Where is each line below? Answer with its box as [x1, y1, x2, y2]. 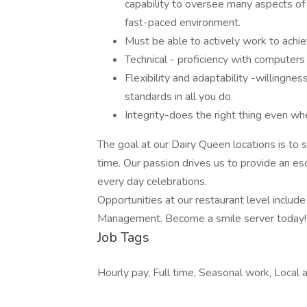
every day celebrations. [97, 174, 207, 189]
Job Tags [97, 228, 149, 247]
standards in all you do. [125, 89, 233, 104]
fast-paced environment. [125, 15, 241, 30]
